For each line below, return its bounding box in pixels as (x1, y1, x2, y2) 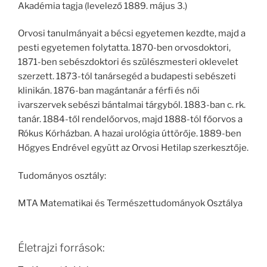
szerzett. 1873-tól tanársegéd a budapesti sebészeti (18, 71, 236, 82)
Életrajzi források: (18, 241, 105, 254)
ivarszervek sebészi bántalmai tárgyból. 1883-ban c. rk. (18, 100, 246, 111)
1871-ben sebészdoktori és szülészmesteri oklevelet (18, 57, 238, 68)
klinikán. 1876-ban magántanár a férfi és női (18, 85, 200, 97)
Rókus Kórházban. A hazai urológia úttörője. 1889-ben (18, 128, 241, 139)
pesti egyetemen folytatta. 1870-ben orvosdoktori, (18, 42, 231, 54)
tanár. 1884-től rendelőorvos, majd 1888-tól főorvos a (18, 114, 243, 125)
